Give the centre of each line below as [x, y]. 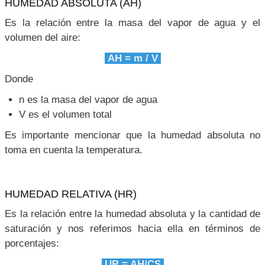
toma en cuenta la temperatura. [74, 150]
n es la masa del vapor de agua [88, 99]
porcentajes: [32, 243]
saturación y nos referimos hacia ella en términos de [132, 228]
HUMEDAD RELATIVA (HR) [71, 193]
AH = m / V [132, 58]
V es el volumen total [65, 114]
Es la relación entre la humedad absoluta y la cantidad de [132, 214]
